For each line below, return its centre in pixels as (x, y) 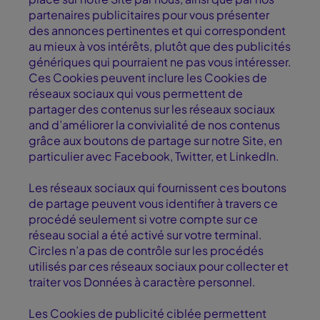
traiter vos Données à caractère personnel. (143, 282)
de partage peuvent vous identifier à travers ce (153, 204)
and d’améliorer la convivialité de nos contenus (154, 125)
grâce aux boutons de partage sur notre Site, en (155, 141)
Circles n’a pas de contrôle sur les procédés (146, 251)
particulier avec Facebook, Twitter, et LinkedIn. (156, 156)
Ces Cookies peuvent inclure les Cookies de (148, 78)
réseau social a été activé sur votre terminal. (145, 235)
